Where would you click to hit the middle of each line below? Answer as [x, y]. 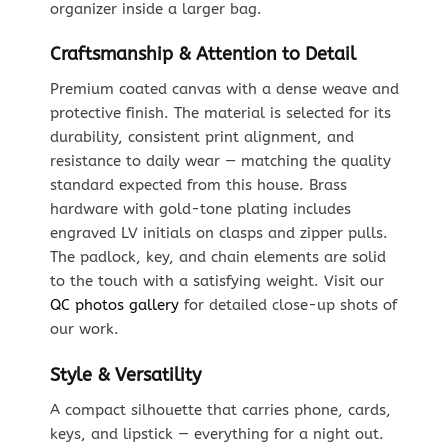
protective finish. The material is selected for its [220, 113]
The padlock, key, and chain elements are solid [217, 257]
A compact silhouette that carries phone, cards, [220, 409]
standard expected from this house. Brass [198, 185]
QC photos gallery [114, 305]
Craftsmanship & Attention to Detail [202, 54]
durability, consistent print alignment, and [201, 137]
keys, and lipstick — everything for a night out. [216, 433]
